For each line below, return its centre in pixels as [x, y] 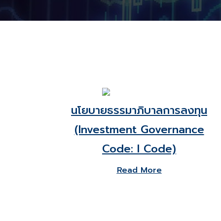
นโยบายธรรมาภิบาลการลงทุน [139, 110]
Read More [139, 170]
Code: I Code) [139, 149]
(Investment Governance [139, 129]
